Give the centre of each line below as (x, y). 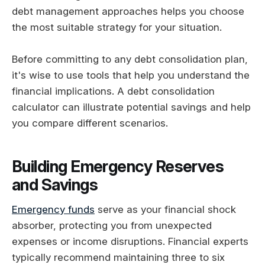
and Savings (55, 185)
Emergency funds (53, 210)
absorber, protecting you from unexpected (112, 226)
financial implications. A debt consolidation (113, 91)
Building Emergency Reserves (118, 166)
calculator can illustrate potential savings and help (131, 107)
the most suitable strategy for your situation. (117, 27)
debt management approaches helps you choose (128, 11)
